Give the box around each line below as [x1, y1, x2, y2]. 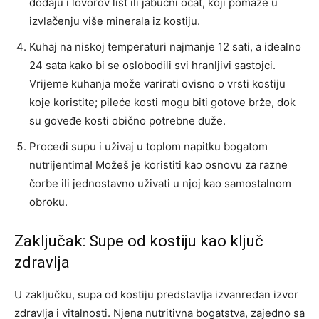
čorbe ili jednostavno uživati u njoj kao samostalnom [29, 176, 291, 190]
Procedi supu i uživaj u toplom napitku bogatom [29, 139, 268, 153]
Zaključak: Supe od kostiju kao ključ [14, 231, 263, 250]
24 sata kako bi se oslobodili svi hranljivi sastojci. [29, 58, 276, 72]
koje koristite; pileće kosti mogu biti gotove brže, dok [29, 95, 296, 109]
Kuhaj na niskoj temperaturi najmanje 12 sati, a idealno [29, 39, 301, 53]
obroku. [29, 194, 68, 209]
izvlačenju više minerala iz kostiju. [29, 14, 200, 28]
